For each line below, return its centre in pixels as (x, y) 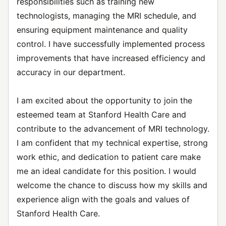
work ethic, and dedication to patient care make (109, 157)
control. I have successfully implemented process (111, 44)
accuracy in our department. (71, 72)
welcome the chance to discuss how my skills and (112, 185)
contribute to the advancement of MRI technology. (113, 129)
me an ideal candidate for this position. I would (106, 171)
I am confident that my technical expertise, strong (112, 143)
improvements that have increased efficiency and (111, 58)
